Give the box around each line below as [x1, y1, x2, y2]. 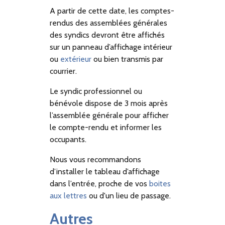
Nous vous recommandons [50, 155, 142, 165]
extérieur [60, 54, 92, 64]
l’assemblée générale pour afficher [50, 110, 169, 121]
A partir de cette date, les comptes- [50, 6, 175, 16]
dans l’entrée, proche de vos [50, 179, 150, 189]
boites [149, 179, 171, 189]
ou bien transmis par [91, 54, 164, 64]
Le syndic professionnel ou [50, 86, 143, 96]
